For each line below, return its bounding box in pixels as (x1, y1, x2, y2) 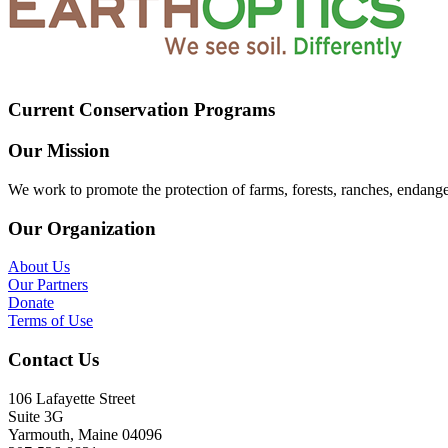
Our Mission (8, 140, 110, 162)
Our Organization (8, 217, 156, 239)
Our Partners (8, 276, 88, 294)
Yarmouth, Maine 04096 (8, 425, 162, 443)
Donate (8, 294, 54, 312)
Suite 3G (8, 407, 64, 425)
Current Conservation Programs (8, 99, 275, 121)
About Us (8, 258, 70, 276)
